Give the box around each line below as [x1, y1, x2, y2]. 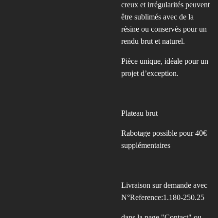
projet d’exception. [121, 69, 179, 77]
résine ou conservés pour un [121, 25, 207, 33]
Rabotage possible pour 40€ [121, 129, 207, 137]
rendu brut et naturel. [121, 37, 185, 45]
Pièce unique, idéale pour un [121, 57, 208, 65]
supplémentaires [121, 141, 170, 149]
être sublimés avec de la [121, 13, 194, 21]
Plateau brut [121, 109, 158, 117]
